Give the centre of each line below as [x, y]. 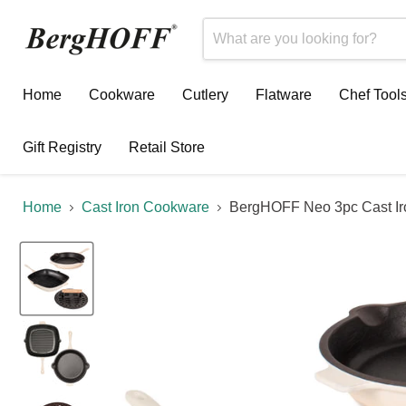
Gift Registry [62, 147]
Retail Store [167, 147]
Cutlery [205, 95]
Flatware [284, 95]
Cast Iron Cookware [145, 207]
